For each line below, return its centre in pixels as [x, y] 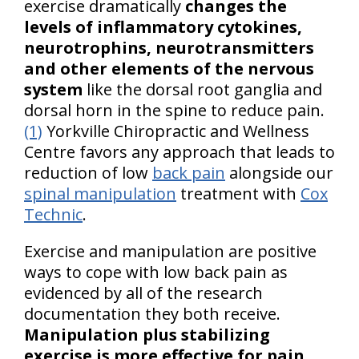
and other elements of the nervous [169, 69]
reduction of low [88, 173]
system [53, 89]
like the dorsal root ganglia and [202, 89]
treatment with [238, 194]
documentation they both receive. [152, 314]
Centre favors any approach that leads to [179, 152]
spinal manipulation [100, 194]
